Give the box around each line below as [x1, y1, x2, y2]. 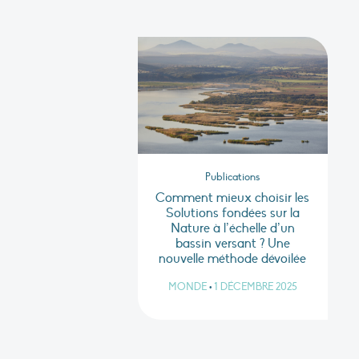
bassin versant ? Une [175, 236, 290, 252]
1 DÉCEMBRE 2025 [213, 280, 297, 294]
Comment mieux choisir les [155, 190, 310, 207]
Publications [205, 171, 260, 184]
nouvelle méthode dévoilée [159, 251, 307, 268]
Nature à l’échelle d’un [170, 220, 295, 237]
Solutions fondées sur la [165, 205, 300, 222]
